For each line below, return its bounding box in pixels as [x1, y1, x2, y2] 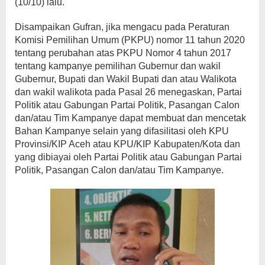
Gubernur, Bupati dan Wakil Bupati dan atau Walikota [15, 73, 237, 84]
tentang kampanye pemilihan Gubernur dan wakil [15, 60, 221, 71]
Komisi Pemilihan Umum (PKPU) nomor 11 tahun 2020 [15, 34, 245, 45]
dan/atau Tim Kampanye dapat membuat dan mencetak [15, 112, 246, 123]
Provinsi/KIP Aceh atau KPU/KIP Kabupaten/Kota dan [15, 138, 240, 149]
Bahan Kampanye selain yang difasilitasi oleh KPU [15, 125, 229, 136]
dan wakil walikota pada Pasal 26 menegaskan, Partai [15, 86, 242, 97]
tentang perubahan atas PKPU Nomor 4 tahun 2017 [15, 47, 231, 58]
